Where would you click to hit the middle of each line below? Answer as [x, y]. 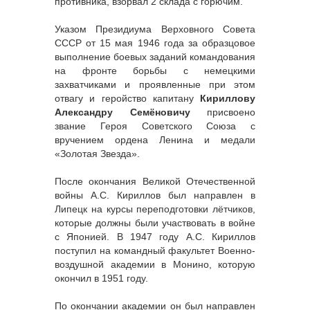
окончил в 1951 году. [101, 278]
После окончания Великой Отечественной [155, 181]
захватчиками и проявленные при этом [155, 84]
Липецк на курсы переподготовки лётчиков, [155, 209]
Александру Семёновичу [122, 112]
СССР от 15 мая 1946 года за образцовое [155, 43]
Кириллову [228, 98]
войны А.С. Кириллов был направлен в [155, 195]
